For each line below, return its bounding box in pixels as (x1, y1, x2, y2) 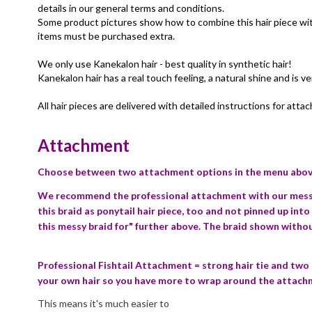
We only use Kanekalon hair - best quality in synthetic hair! (38, 58, 294, 70)
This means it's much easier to (38, 297, 169, 309)
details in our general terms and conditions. (38, 2, 224, 14)
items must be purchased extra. (38, 30, 175, 42)
